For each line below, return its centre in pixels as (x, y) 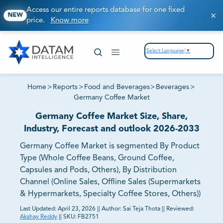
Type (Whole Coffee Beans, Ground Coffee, (97, 159)
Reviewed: (180, 209)
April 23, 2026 (77, 209)
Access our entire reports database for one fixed (105, 10)
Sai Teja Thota (142, 209)
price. (38, 21)
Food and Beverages (117, 87)
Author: (112, 209)
